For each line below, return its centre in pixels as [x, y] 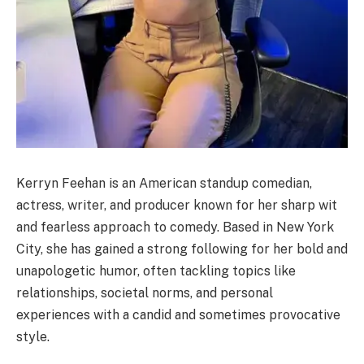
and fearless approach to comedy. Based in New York [175, 227]
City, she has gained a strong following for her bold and [182, 249]
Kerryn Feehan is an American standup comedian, [164, 183]
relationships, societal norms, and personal [145, 292]
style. [33, 336]
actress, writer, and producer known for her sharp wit [177, 205]
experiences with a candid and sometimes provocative [178, 314]
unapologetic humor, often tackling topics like [156, 271]
